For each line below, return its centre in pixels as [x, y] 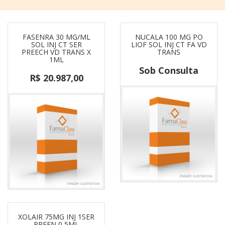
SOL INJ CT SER [56, 44]
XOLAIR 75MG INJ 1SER [56, 217]
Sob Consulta [169, 70]
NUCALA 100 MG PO [169, 37]
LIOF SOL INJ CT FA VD [169, 44]
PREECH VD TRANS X [56, 52]
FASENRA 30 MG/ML [56, 37]
